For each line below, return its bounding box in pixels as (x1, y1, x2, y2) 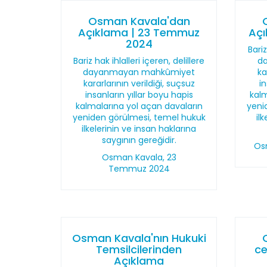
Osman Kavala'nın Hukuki (72, 231, 206, 246)
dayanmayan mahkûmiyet (83, 66, 195, 78)
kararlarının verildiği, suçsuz (83, 77, 195, 89)
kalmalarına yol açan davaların (75, 100, 203, 112)
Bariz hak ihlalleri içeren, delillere (73, 55, 205, 67)
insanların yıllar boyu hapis (85, 89, 193, 101)
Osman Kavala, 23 (101, 151, 176, 163)
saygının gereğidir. (101, 134, 176, 146)
